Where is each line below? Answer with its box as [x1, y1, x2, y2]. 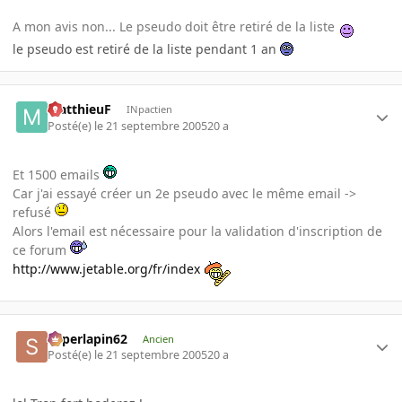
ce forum [13, 240, 70, 258]
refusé [13, 203, 55, 221]
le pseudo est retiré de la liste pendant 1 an [13, 40, 280, 58]
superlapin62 [48, 329, 128, 347]
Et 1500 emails [13, 165, 103, 183]
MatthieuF [48, 100, 112, 118]
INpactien [126, 102, 172, 117]
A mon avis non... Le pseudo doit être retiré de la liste [13, 18, 338, 36]
